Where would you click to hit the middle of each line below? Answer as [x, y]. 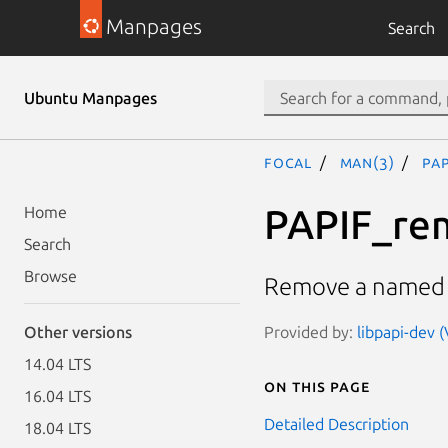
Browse [50, 276]
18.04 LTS [57, 428]
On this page [317, 385]
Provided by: [310, 331]
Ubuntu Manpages [90, 98]
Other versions [78, 332]
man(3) [367, 162]
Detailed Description [336, 423]
